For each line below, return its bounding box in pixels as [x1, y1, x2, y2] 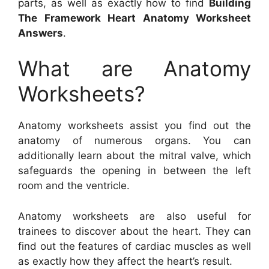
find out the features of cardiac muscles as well [18, 240, 251, 252]
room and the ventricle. [18, 180, 130, 192]
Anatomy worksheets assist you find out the [18, 119, 251, 132]
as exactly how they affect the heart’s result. [18, 255, 232, 267]
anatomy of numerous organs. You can [18, 134, 251, 147]
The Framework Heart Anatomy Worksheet [18, 11, 251, 24]
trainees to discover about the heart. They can [18, 225, 251, 237]
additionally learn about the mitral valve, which [18, 150, 251, 162]
